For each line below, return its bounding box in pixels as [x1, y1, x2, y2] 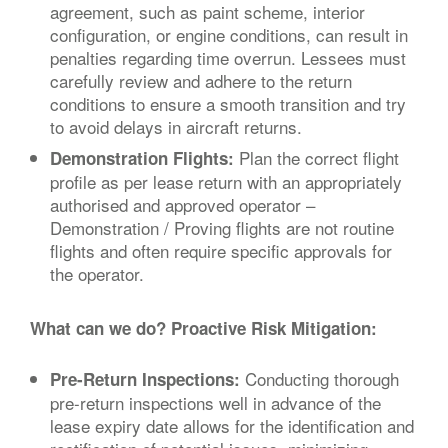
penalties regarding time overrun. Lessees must [50, 44, 406, 70]
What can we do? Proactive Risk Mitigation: [30, 315, 377, 340]
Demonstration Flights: [50, 146, 234, 170]
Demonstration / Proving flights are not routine [50, 215, 394, 240]
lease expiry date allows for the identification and [50, 412, 414, 438]
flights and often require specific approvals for [50, 238, 392, 263]
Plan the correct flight [234, 145, 399, 170]
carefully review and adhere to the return [50, 67, 352, 93]
